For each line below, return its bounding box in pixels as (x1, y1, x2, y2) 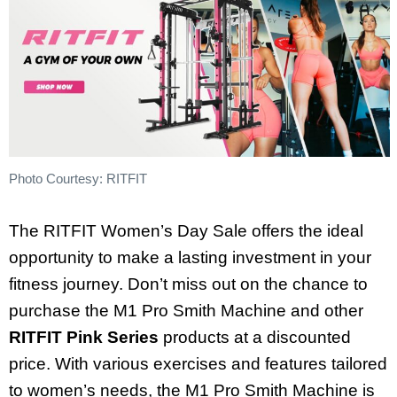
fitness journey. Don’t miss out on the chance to (9, 274, 368, 293)
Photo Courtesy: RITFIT (9, 171, 147, 187)
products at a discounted (159, 327, 351, 346)
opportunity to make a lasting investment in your (9, 247, 371, 267)
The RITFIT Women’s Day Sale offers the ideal (9, 221, 363, 240)
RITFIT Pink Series (9, 327, 159, 346)
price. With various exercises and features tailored (9, 354, 387, 373)
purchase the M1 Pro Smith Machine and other (9, 300, 363, 320)
